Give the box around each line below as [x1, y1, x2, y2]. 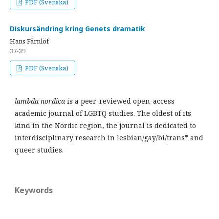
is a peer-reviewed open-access [67, 96, 175, 106]
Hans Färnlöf [10, 37, 49, 45]
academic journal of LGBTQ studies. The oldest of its [15, 109, 191, 118]
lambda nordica [15, 96, 67, 106]
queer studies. [15, 145, 64, 154]
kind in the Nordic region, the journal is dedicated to [15, 121, 196, 130]
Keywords [15, 185, 53, 196]
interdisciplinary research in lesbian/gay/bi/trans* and [15, 133, 203, 142]
